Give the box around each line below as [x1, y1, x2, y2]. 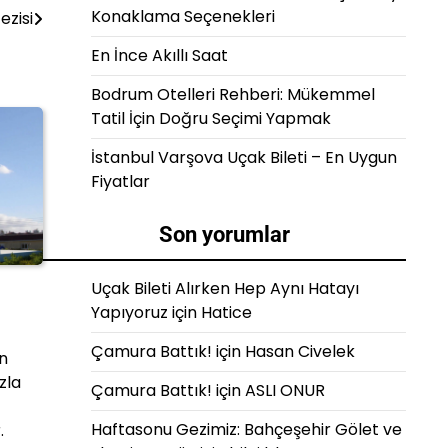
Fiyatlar [91, 170, 150, 193]
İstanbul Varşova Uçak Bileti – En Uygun [91, 146, 397, 169]
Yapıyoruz [91, 301, 168, 324]
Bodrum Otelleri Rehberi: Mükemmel [91, 83, 375, 106]
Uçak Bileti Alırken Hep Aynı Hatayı [91, 277, 359, 300]
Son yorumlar [159, 222, 290, 247]
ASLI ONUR [245, 379, 325, 402]
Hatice [201, 301, 252, 324]
